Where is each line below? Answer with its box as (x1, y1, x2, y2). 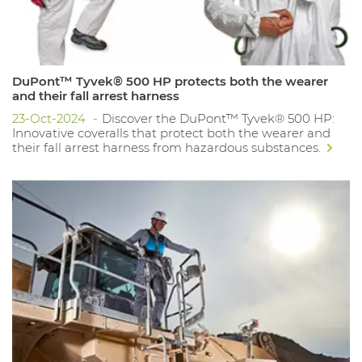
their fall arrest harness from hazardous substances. (12, 139, 324, 155)
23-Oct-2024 (12, 110, 89, 126)
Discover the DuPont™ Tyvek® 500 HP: (102, 110, 335, 126)
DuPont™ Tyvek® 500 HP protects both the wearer (12, 73, 328, 89)
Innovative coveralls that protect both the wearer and (12, 124, 330, 141)
